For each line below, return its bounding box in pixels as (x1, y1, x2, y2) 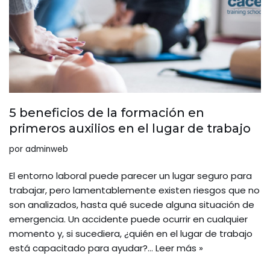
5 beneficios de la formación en (9, 105, 204, 121)
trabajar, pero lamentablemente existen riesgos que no (9, 184, 260, 197)
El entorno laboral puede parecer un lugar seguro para (9, 169, 252, 183)
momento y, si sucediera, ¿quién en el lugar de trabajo (9, 227, 253, 240)
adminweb (25, 143, 68, 155)
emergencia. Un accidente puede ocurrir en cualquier (9, 213, 248, 226)
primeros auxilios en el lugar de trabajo (9, 121, 251, 136)
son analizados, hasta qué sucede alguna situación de (9, 198, 254, 212)
